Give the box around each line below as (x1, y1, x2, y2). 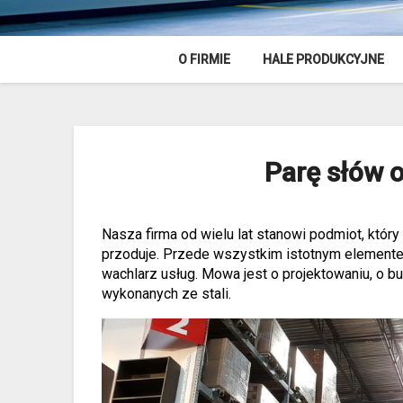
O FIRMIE (178, 52, 230, 67)
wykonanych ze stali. (102, 284, 232, 302)
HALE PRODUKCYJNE (263, 52, 384, 67)
